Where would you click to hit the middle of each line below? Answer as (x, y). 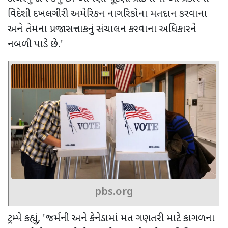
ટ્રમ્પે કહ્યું (23, 219)
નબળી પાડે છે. (34, 45)
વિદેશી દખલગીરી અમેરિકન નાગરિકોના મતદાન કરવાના (107, 14)
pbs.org (114, 192)
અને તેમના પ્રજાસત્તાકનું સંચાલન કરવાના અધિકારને (102, 29)
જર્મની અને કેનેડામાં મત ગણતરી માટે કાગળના (130, 219)
